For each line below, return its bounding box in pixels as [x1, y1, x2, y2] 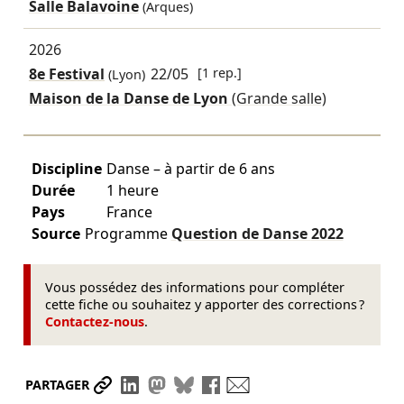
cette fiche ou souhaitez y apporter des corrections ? [45, 296, 365, 314]
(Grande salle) [231, 88, 326, 109]
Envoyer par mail [250, 374, 372, 395]
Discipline [31, 158, 102, 179]
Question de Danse [170, 223, 311, 243]
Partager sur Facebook [223, 374, 386, 395]
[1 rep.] [197, 63, 243, 81]
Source [31, 223, 80, 243]
